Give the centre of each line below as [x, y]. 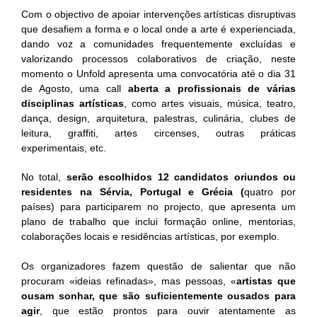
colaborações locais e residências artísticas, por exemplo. [150, 237]
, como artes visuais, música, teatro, [210, 103]
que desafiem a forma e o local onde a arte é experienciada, [158, 29]
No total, [44, 177]
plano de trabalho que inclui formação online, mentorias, [158, 222]
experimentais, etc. [64, 148]
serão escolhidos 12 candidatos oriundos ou [181, 177]
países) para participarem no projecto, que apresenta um [158, 207]
